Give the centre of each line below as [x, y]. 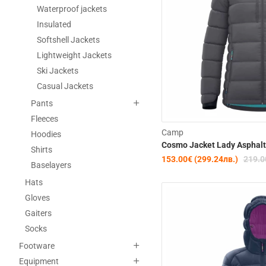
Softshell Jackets [68, 39]
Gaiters [38, 213]
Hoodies [46, 134]
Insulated [54, 24]
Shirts [42, 149]
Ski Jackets [58, 70]
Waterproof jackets [72, 9]
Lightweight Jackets [74, 55]
